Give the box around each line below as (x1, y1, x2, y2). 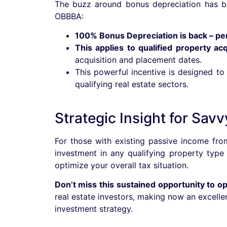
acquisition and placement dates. (74, 55, 202, 65)
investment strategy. (54, 203, 133, 214)
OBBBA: (54, 11, 84, 21)
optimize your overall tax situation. (54, 160, 188, 170)
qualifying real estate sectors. (74, 79, 188, 90)
